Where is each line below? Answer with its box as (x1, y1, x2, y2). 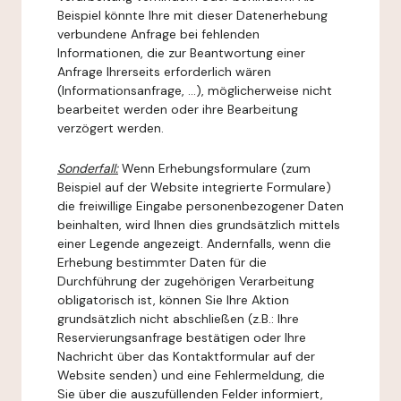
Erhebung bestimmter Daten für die (57, 254, 267, 270)
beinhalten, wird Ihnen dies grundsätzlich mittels (57, 217, 340, 233)
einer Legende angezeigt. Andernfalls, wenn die (57, 235, 331, 252)
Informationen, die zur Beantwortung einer (57, 45, 305, 61)
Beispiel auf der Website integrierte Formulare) (57, 179, 331, 195)
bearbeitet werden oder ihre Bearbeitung (57, 101, 298, 117)
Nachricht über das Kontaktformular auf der (57, 348, 315, 364)
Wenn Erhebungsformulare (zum (118, 160, 311, 176)
